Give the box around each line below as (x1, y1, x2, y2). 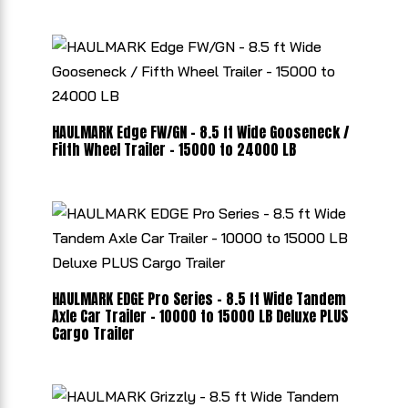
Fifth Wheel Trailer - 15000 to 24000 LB (51, 138, 296, 161)
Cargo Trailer (51, 321, 135, 344)
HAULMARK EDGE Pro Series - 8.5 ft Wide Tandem (51, 287, 346, 310)
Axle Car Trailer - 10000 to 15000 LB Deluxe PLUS (51, 304, 348, 327)
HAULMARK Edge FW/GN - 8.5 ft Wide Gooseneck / (51, 121, 349, 144)
